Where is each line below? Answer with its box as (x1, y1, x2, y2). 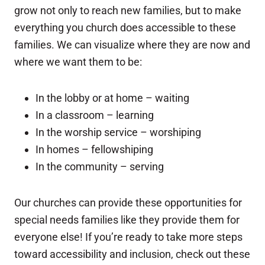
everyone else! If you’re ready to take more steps (14, 231, 243, 244)
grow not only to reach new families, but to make (14, 4, 241, 17)
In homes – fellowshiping (35, 143, 153, 156)
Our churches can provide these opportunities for (14, 196, 242, 209)
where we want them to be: (14, 56, 142, 69)
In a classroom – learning (35, 109, 154, 122)
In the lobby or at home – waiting (35, 92, 189, 105)
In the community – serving (35, 160, 166, 173)
